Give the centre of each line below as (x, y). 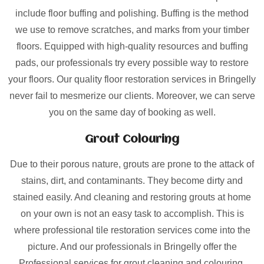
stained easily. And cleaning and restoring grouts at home (132, 197)
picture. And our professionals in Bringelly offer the (132, 247)
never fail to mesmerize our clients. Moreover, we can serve (132, 96)
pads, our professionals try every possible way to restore (132, 63)
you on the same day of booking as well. (132, 112)
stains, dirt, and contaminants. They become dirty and (132, 181)
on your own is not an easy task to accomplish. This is (132, 214)
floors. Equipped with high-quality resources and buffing (132, 46)
